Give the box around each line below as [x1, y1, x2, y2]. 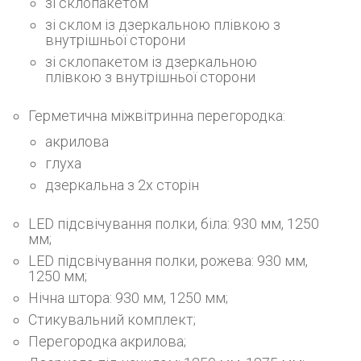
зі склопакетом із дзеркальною [45, 52, 257, 70]
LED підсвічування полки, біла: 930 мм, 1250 [28, 214, 319, 232]
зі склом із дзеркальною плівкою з [45, 15, 280, 33]
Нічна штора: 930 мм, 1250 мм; [28, 288, 228, 306]
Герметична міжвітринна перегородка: [28, 106, 285, 124]
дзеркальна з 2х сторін [45, 176, 199, 193]
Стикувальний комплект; [28, 310, 196, 328]
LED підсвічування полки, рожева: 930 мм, [28, 251, 308, 269]
